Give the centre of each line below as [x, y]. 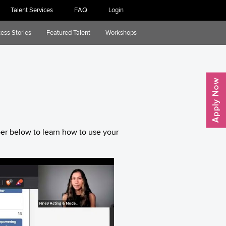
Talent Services [32, 10]
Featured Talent [68, 33]
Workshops [121, 33]
